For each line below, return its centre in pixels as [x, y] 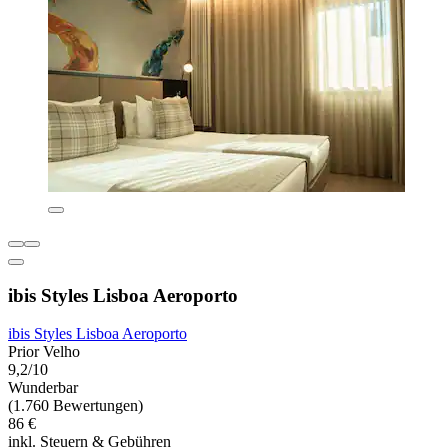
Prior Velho [44, 352]
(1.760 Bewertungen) [75, 406]
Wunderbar [43, 388]
